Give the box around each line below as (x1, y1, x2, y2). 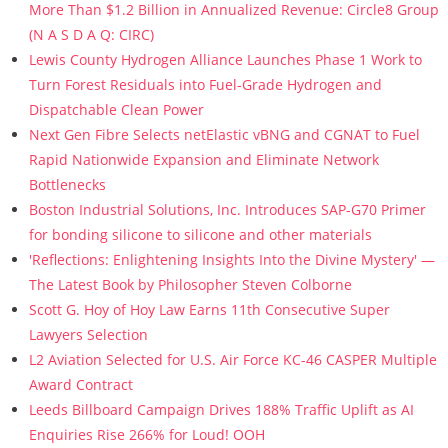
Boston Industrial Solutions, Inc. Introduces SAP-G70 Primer (28, 200, 426, 219)
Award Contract (28, 375, 133, 394)
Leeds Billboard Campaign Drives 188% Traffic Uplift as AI (28, 400, 414, 419)
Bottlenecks (28, 175, 106, 194)
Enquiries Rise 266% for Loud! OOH (28, 425, 265, 444)
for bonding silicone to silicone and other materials (28, 225, 372, 244)
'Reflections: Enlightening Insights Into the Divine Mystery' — (28, 250, 435, 269)
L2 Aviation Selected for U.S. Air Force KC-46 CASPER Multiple (28, 350, 437, 369)
